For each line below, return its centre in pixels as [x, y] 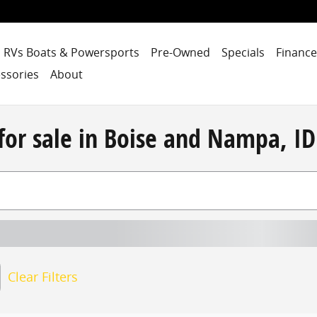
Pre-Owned [180, 52]
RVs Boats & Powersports [71, 52]
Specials [243, 52]
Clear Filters [43, 277]
